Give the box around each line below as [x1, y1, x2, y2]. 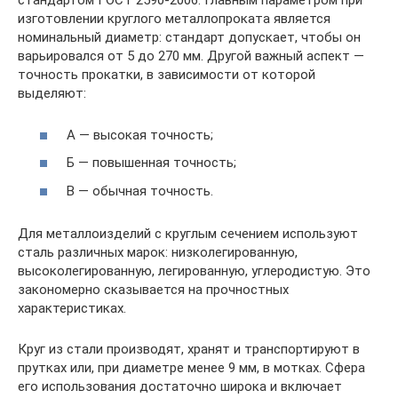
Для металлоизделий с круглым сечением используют [18, 225, 358, 242]
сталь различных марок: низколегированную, [18, 243, 298, 260]
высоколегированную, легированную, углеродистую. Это [18, 262, 370, 279]
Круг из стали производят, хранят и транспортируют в [18, 340, 360, 357]
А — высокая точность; [67, 126, 213, 143]
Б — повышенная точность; [67, 155, 236, 171]
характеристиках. [18, 299, 126, 316]
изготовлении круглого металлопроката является [18, 11, 330, 27]
